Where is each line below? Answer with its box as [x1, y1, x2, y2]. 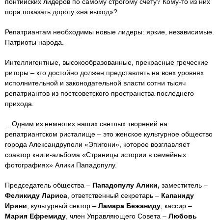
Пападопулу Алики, [92, 181, 160, 189]
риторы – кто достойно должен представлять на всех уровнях [5, 68, 204, 77]
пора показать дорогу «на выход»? [5, 7, 117, 16]
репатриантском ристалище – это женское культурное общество [5, 130, 213, 138]
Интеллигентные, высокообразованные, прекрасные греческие [5, 58, 208, 66]
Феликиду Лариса [5, 191, 67, 199]
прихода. [5, 99, 34, 108]
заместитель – [160, 181, 208, 189]
